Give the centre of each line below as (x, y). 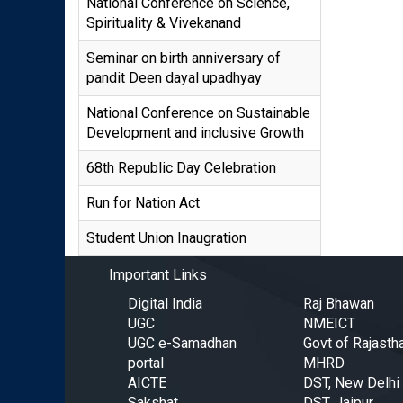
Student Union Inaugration (166, 238)
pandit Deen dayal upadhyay (174, 78)
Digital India (165, 304)
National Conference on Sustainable (198, 113)
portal (146, 363)
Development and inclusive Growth (195, 133)
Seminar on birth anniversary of (184, 58)
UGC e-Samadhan (182, 343)
